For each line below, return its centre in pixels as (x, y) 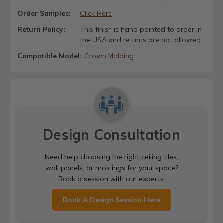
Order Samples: (44, 13)
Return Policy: (41, 29)
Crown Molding (109, 56)
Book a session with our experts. (111, 179)
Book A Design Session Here (111, 200)
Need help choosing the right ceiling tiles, (111, 157)
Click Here (96, 13)
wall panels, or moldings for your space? (111, 168)
